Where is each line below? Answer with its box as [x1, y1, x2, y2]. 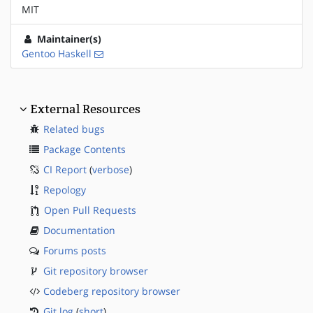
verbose [92, 163, 129, 177]
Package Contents [43, 143, 126, 156]
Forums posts [43, 244, 106, 258]
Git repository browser [43, 264, 148, 278]
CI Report [43, 163, 87, 177]
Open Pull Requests [44, 203, 136, 217]
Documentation [43, 224, 115, 238]
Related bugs [43, 122, 105, 136]
